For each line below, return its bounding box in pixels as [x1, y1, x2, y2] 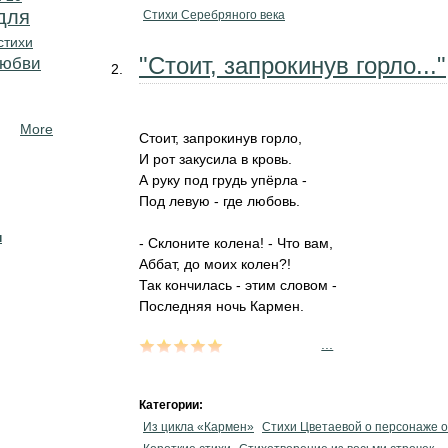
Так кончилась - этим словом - [139, 277, 337, 293]
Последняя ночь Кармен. [139, 298, 304, 314]
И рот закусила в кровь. [139, 151, 292, 167]
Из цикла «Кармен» [143, 420, 254, 434]
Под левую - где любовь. [139, 193, 300, 209]
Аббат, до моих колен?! [139, 256, 291, 272]
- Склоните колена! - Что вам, [139, 235, 333, 251]
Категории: [139, 398, 206, 412]
